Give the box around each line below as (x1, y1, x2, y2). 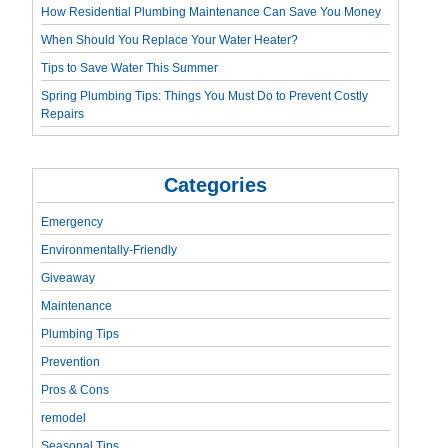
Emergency (41, 214, 104, 229)
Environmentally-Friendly (41, 242, 178, 257)
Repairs (41, 106, 85, 121)
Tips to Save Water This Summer (41, 60, 219, 75)
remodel (41, 410, 87, 425)
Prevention (41, 354, 101, 369)
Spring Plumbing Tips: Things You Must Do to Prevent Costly (41, 88, 369, 103)
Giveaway (41, 270, 96, 285)
